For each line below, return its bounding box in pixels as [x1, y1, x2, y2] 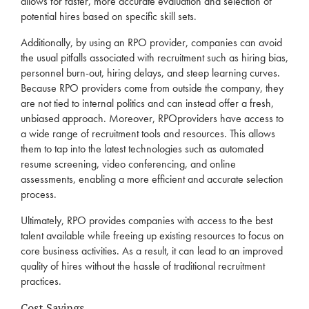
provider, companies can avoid [147, 35, 282, 50]
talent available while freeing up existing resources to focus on [21, 228, 284, 243]
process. [21, 187, 57, 201]
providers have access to [177, 111, 283, 126]
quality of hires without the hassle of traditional [21, 259, 218, 273]
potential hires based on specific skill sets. [21, 9, 197, 23]
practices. [21, 274, 61, 288]
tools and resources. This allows [139, 126, 275, 141]
